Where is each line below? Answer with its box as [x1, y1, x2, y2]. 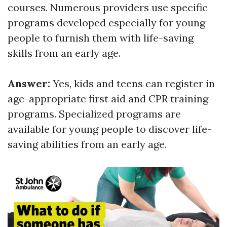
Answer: [8, 77, 53, 90]
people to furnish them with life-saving [8, 31, 194, 44]
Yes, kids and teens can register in [53, 77, 215, 90]
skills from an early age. [8, 47, 121, 59]
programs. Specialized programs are [8, 107, 181, 120]
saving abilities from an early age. [8, 138, 167, 150]
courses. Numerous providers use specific [8, 1, 208, 14]
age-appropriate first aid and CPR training [8, 92, 208, 105]
